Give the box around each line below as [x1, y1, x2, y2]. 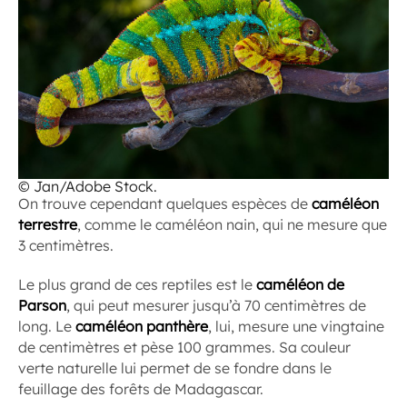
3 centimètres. [18, 235, 114, 254]
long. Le [18, 316, 75, 335]
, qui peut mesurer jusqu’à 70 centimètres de [66, 295, 366, 314]
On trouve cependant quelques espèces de [18, 194, 312, 213]
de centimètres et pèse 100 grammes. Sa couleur [18, 337, 351, 356]
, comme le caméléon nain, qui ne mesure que [77, 214, 387, 233]
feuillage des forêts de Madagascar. [18, 379, 263, 398]
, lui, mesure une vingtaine [208, 316, 384, 335]
